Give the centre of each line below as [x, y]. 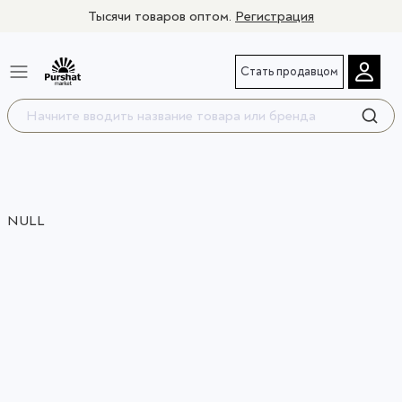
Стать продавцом [289, 71]
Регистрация [275, 16]
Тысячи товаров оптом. [162, 16]
